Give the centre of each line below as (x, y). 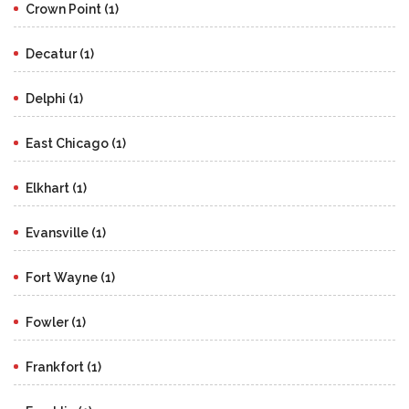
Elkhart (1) (56, 188)
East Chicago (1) (76, 143)
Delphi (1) (54, 98)
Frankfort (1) (63, 367)
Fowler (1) (56, 322)
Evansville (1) (66, 232)
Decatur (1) (60, 53)
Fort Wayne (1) (70, 277)
